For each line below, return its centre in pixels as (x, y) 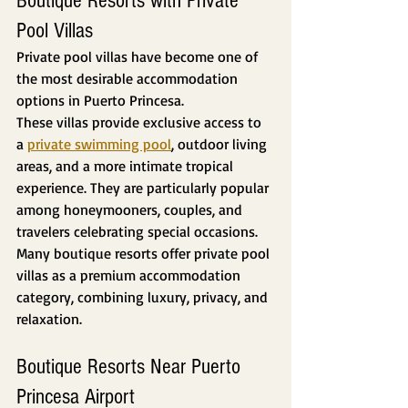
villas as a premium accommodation (130, 275)
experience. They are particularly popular (144, 188)
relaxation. (49, 319)
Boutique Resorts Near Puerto (131, 367)
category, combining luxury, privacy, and (144, 297)
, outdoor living (221, 144)
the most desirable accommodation (129, 79)
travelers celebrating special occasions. (137, 232)
